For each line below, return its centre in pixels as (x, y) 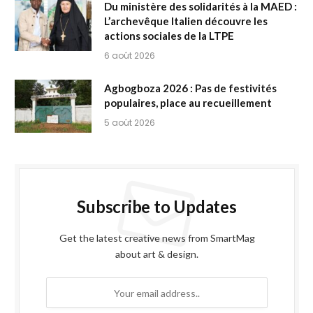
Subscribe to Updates (157, 207)
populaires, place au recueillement (188, 103)
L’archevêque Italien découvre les (186, 21)
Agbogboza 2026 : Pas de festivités (190, 88)
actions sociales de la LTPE (169, 36)
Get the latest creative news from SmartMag (157, 238)
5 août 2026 (130, 123)
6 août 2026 (130, 56)
